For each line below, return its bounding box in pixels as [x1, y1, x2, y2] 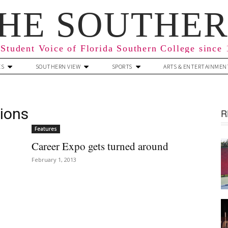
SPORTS [111, 62, 132, 70]
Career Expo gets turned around [32, 138, 168, 153]
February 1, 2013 [32, 155, 76, 163]
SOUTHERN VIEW [35, 62, 80, 70]
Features [35, 125, 57, 132]
